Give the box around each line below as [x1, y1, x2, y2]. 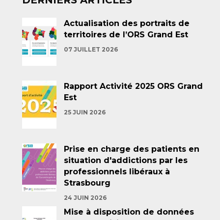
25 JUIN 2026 [64, 109, 106, 116]
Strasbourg [64, 178, 110, 188]
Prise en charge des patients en [64, 144, 199, 154]
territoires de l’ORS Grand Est [64, 30, 188, 39]
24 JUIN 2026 [64, 194, 107, 201]
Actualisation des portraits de [64, 19, 190, 28]
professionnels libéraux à [64, 167, 170, 176]
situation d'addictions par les [64, 156, 188, 165]
